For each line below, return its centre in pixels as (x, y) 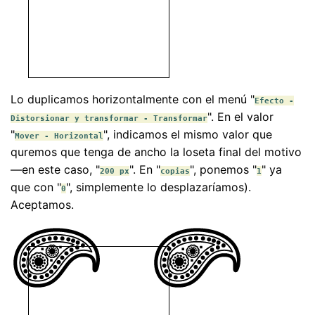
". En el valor (240, 117)
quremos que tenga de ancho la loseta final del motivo (156, 152)
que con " (36, 187)
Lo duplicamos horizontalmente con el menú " (133, 99)
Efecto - (274, 101)
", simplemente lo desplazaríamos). (159, 187)
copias (175, 171)
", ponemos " (223, 170)
